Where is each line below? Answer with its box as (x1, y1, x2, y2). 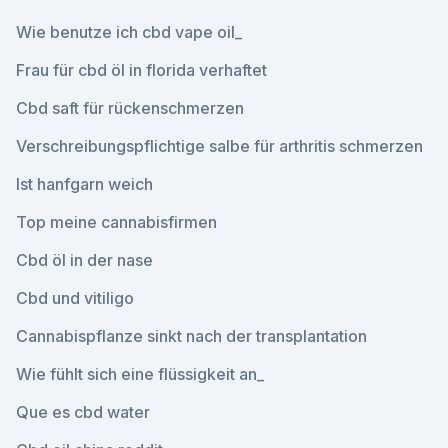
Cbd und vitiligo (16, 288, 134, 308)
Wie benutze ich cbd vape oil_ (16, 22, 242, 42)
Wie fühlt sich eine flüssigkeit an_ (16, 364, 264, 384)
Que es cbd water (16, 402, 150, 422)
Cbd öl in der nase (16, 250, 153, 270)
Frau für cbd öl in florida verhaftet (16, 60, 267, 80)
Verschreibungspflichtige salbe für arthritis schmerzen (16, 136, 423, 156)
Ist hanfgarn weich (16, 174, 153, 194)
